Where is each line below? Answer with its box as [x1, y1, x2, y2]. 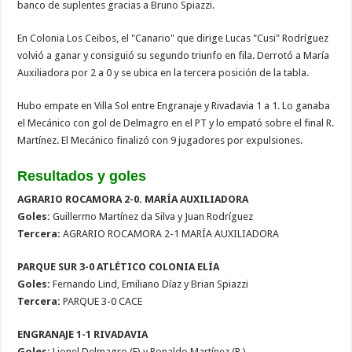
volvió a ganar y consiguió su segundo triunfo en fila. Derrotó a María [17, 49, 330, 61]
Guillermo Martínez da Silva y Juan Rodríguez [50, 210, 254, 222]
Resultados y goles [17, 167, 147, 184]
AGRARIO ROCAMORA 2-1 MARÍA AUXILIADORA [60, 227, 280, 240]
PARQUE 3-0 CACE [60, 295, 143, 307]
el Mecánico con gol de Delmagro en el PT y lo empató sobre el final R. [17, 116, 335, 129]
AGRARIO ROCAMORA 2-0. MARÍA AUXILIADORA [17, 192, 249, 205]
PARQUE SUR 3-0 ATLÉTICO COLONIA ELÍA [17, 260, 220, 273]
